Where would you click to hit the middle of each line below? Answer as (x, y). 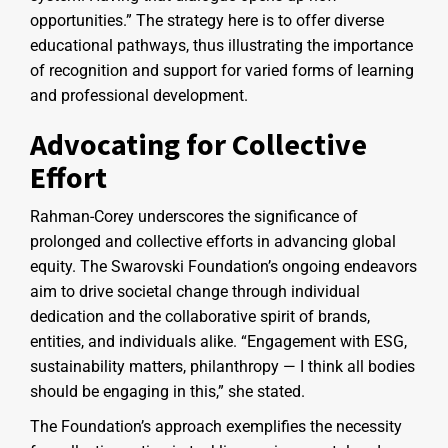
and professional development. (139, 95)
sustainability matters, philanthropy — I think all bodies (222, 366)
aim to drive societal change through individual (195, 291)
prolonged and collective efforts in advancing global (213, 241)
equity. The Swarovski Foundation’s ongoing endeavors (223, 266)
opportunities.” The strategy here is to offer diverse (207, 20)
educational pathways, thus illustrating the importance (221, 45)
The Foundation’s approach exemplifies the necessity (216, 426)
